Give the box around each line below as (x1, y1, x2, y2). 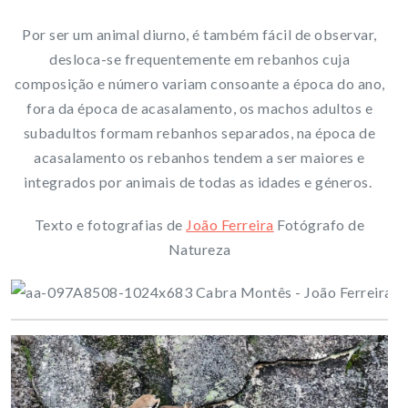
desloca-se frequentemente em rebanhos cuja (49, 50, 350, 67)
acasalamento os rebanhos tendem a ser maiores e (34, 148, 365, 166)
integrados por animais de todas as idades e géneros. (24, 173, 375, 190)
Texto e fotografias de (34, 216, 187, 233)
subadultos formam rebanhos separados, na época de (23, 124, 376, 141)
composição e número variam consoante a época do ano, (14, 75, 385, 92)
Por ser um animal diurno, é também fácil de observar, (22, 25, 377, 43)
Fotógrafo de (273, 216, 365, 233)
